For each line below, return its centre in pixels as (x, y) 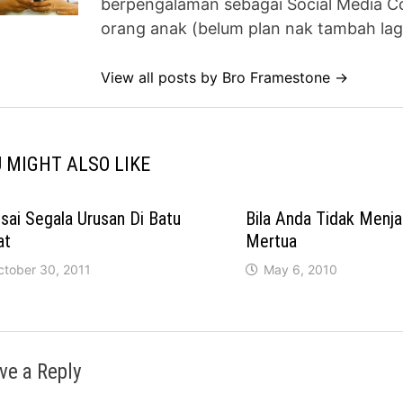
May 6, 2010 (300, 270)
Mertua (271, 242)
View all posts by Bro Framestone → (225, 78)
